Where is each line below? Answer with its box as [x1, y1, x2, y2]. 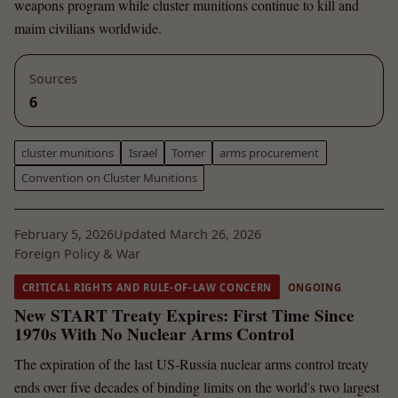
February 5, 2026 [14, 226, 114, 243]
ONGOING [287, 280, 342, 294]
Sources [29, 69, 77, 87]
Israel [128, 145, 157, 162]
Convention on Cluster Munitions [21, 170, 198, 187]
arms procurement [219, 145, 320, 162]
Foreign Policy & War [14, 245, 140, 263]
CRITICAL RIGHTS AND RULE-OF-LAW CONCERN [21, 280, 273, 294]
